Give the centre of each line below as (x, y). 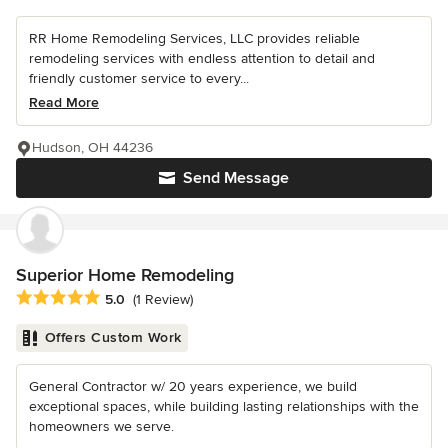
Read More (64, 102)
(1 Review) (163, 299)
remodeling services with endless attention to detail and (202, 58)
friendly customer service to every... (139, 78)
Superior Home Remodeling (125, 274)
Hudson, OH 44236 (92, 147)
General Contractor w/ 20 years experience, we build (193, 386)
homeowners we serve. (101, 426)
